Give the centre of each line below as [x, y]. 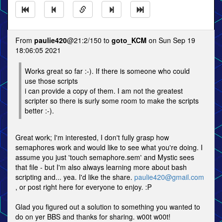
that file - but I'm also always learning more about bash [101, 167]
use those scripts [51, 81]
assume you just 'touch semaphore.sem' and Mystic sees [105, 157]
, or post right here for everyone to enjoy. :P [83, 187]
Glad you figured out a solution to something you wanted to [108, 207]
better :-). [39, 111]
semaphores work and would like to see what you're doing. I [109, 147]
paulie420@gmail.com [169, 177]
